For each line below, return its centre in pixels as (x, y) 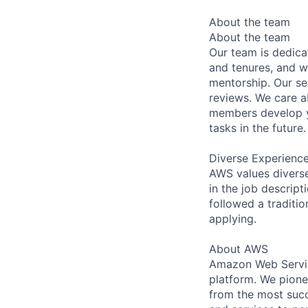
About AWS (239, 249)
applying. (233, 218)
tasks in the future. (257, 128)
